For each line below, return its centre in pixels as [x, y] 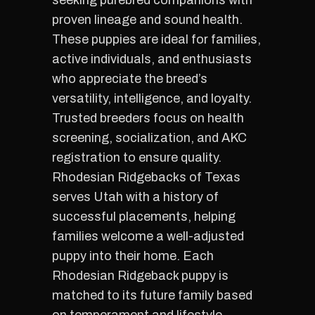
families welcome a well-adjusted [148, 236]
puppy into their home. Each [133, 256]
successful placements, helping [144, 217]
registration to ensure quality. [137, 157]
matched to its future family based [152, 295]
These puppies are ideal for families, [156, 39]
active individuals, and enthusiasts [152, 59]
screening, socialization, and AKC [149, 138]
